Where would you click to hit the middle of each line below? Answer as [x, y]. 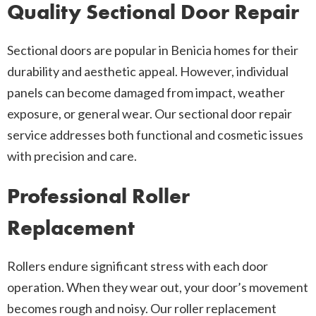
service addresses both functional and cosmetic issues [155, 135]
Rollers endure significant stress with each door [138, 266]
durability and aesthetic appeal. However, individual [148, 72]
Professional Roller [98, 196]
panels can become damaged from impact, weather [146, 93]
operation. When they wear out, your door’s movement [158, 287]
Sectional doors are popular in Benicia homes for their [153, 50]
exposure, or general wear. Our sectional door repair [150, 114]
